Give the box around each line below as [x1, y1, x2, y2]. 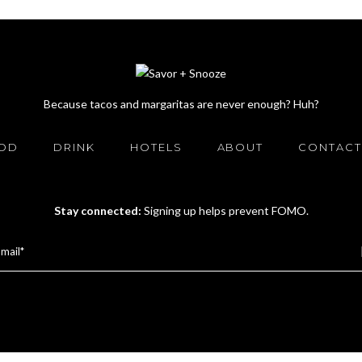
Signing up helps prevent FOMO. [143, 204, 309, 217]
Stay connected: [53, 204, 144, 217]
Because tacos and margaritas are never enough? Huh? [43, 97, 319, 111]
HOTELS [129, 141, 183, 154]
